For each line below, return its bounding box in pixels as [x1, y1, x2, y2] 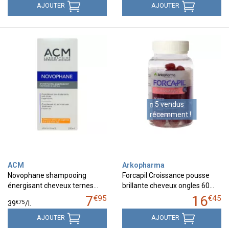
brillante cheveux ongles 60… [122, 181, 214, 190]
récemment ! [149, 110, 191, 119]
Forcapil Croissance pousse [122, 171, 210, 179]
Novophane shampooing [8, 171, 86, 179]
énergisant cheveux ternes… [8, 181, 98, 190]
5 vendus [153, 100, 184, 108]
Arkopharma [122, 161, 165, 169]
